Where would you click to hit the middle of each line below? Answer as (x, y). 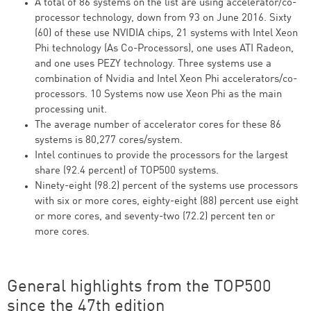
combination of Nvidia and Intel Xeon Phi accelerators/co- (166, 79)
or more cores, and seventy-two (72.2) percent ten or (155, 217)
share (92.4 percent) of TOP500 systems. (127, 171)
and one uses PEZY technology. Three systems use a (153, 64)
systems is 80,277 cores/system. (109, 141)
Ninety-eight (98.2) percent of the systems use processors (166, 186)
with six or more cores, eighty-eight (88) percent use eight (167, 202)
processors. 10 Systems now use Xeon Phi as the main (158, 95)
